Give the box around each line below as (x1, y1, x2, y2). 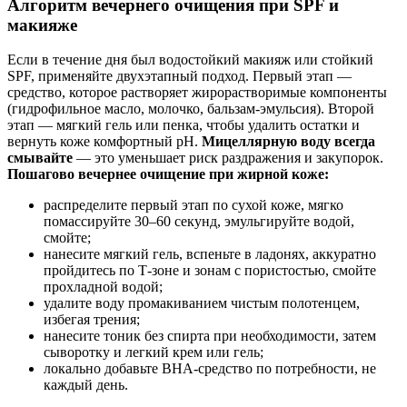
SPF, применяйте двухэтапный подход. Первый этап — (7, 68, 352, 84)
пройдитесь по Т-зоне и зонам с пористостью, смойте (44, 263, 376, 279)
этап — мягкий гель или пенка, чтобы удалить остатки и (7, 117, 360, 134)
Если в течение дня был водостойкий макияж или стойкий (7, 52, 373, 68)
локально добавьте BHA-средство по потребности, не (44, 361, 376, 377)
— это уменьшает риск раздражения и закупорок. (73, 150, 383, 166)
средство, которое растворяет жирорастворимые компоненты (7, 84, 387, 101)
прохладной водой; (44, 279, 163, 295)
